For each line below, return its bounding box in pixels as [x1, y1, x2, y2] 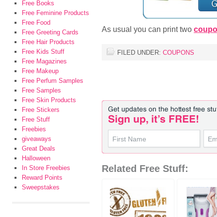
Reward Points [22, 174, 62, 181]
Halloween [22, 155, 50, 162]
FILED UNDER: [117, 49, 163, 56]
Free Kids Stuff [22, 48, 64, 55]
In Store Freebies [22, 164, 70, 171]
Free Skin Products [22, 96, 76, 104]
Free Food [22, 19, 50, 26]
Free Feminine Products [22, 9, 89, 16]
